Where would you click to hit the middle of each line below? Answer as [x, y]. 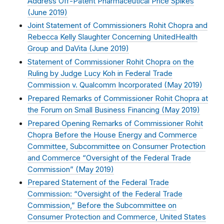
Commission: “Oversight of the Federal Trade [105, 194]
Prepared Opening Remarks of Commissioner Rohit [115, 123]
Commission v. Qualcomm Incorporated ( [97, 85]
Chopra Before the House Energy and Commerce [112, 135]
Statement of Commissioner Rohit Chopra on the [111, 62]
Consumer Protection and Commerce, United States [117, 217]
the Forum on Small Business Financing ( [96, 110]
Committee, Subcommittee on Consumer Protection [116, 146]
